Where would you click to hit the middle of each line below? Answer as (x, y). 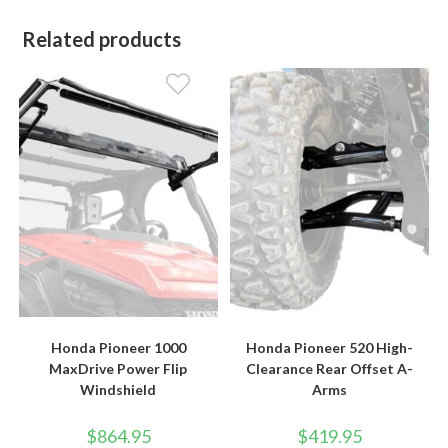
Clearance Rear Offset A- (330, 368)
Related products (102, 39)
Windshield (118, 389)
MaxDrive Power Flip (118, 368)
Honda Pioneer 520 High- (330, 347)
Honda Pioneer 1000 (118, 347)
